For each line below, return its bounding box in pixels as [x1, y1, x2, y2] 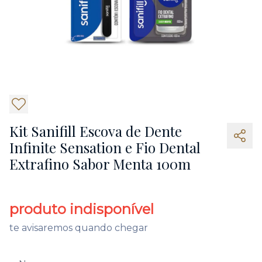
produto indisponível [9, 201, 154, 218]
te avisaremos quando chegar [9, 222, 148, 233]
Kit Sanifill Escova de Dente [9, 122, 182, 140]
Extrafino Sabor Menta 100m [9, 154, 191, 173]
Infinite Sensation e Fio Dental [9, 138, 201, 157]
